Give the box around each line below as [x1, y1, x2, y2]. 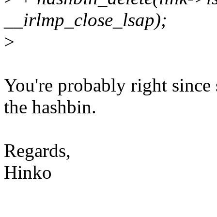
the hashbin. [4, 96, 96, 118]
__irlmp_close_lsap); [4, 9, 167, 31]
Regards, [4, 140, 71, 161]
